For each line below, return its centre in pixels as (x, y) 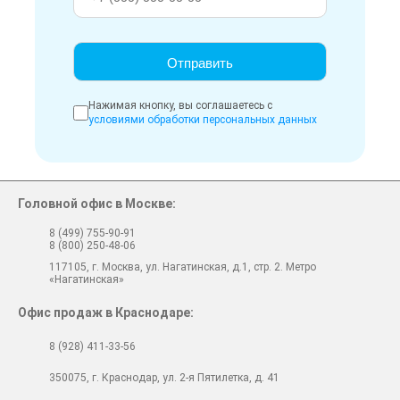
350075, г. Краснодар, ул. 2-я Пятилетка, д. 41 (164, 377)
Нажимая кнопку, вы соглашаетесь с (181, 105)
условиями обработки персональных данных (203, 119)
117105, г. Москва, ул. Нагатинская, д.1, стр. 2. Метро (183, 267)
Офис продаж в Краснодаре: (106, 312)
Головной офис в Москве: (97, 203)
